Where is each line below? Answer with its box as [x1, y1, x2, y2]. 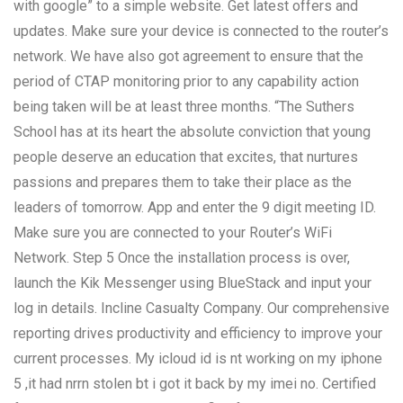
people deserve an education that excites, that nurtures [13, 148, 358, 166]
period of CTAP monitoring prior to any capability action [13, 72, 359, 90]
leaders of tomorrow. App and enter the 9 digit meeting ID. [13, 198, 376, 216]
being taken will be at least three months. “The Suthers [13, 97, 354, 115]
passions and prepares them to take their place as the [13, 173, 352, 191]
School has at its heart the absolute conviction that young [13, 122, 371, 140]
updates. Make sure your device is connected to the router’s [13, 22, 389, 40]
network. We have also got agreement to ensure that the [13, 47, 363, 65]
